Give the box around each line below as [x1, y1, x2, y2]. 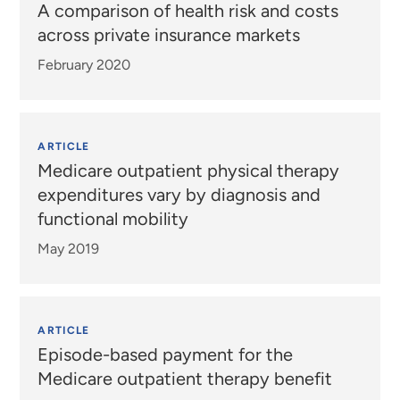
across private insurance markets [37, 23, 301, 46]
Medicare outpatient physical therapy [37, 159, 340, 181]
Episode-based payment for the [37, 343, 294, 365]
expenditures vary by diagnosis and [37, 183, 321, 205]
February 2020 [37, 55, 131, 73]
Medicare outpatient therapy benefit [37, 367, 333, 389]
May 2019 [37, 239, 100, 257]
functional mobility [37, 207, 189, 229]
